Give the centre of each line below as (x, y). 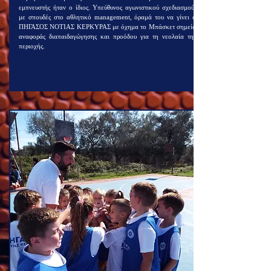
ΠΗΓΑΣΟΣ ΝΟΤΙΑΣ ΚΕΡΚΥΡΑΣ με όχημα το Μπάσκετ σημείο (107, 27)
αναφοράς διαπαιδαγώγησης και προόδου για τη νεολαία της (107, 36)
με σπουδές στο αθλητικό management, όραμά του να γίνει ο (107, 17)
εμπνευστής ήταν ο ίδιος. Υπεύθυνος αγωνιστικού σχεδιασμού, (107, 7)
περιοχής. (32, 46)
